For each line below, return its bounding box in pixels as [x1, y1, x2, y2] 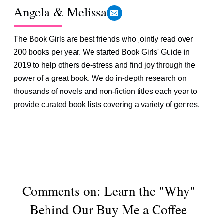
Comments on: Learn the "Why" [22, 182, 195, 200]
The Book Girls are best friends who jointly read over [14, 35, 193, 44]
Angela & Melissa [14, 3, 107, 21]
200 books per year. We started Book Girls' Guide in [14, 48, 190, 57]
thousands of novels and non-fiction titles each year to [14, 87, 198, 96]
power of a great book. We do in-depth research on [14, 74, 187, 83]
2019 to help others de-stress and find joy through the [14, 61, 196, 70]
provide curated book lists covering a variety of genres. [14, 100, 200, 109]
